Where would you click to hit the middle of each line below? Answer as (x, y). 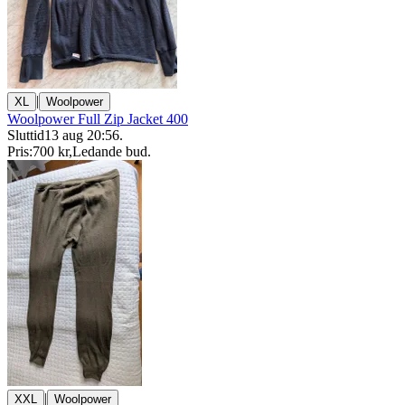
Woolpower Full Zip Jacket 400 (98, 119)
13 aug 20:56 (82, 135)
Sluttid (26, 135)
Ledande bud (110, 151)
